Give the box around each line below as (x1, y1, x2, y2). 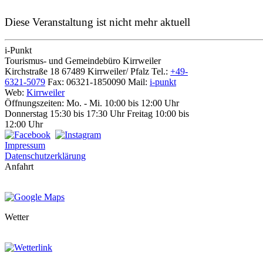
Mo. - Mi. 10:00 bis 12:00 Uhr (66, 98, 179, 109)
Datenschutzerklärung (5, 151, 86, 161)
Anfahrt (5, 161, 33, 172)
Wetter (5, 212, 29, 222)
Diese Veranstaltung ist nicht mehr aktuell (5, 15, 190, 28)
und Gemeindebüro (49, 56, 120, 66)
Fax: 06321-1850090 (48, 77, 126, 87)
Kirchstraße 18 (5, 66, 59, 77)
